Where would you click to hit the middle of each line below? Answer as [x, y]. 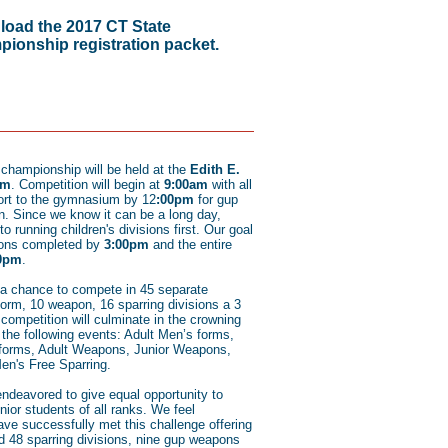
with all [230, 184]
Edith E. [215, 169]
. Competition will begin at [87, 184]
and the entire [190, 244]
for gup [216, 199]
